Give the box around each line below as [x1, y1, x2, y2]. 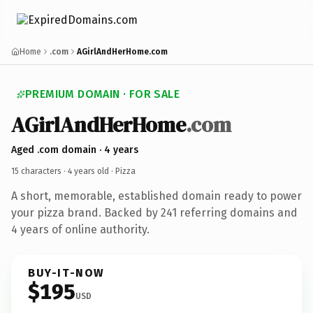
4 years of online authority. [11, 222, 150, 236]
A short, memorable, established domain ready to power [11, 189, 302, 203]
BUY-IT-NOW [28, 265, 105, 279]
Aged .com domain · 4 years [11, 143, 138, 156]
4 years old [68, 166, 109, 176]
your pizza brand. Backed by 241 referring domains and [11, 205, 298, 219]
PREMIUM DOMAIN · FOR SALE [25, 87, 180, 101]
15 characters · [11, 166, 68, 176]
